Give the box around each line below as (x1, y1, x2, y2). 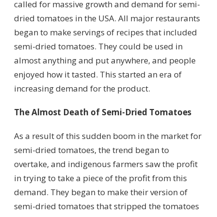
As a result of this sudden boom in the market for (14, 130, 201, 141)
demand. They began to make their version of (14, 186, 187, 198)
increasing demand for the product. (14, 82, 152, 94)
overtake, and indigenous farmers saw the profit (14, 158, 198, 170)
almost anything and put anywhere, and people (14, 54, 196, 66)
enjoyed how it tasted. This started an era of (14, 68, 182, 80)
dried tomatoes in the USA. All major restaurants (14, 12, 200, 24)
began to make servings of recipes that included (14, 26, 197, 38)
